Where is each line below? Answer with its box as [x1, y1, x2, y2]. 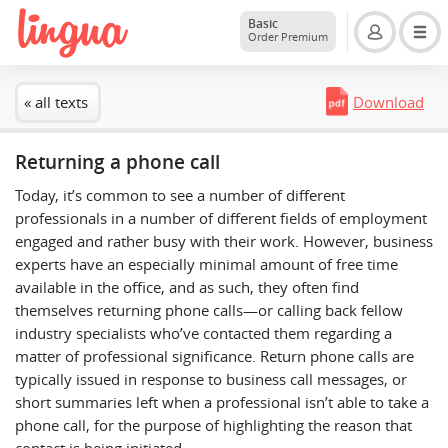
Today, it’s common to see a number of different [15, 185, 345, 206]
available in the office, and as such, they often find [15, 277, 359, 298]
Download [353, 92, 424, 113]
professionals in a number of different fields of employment [15, 208, 427, 229]
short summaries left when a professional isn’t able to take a [15, 392, 429, 413]
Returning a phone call [15, 149, 220, 176]
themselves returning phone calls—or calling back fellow [15, 300, 403, 321]
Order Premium [248, 29, 328, 44]
